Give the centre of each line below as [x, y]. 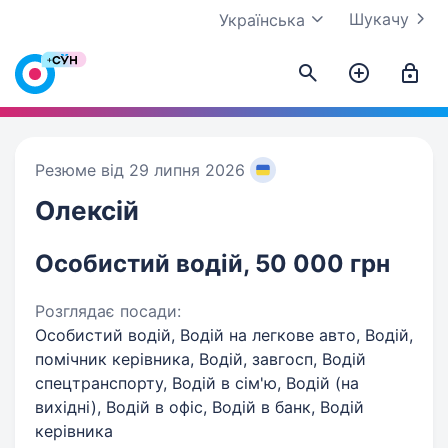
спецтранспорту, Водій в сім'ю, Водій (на [197, 383]
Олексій [87, 210]
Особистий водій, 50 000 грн [212, 263]
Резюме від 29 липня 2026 [140, 170]
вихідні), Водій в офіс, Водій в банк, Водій [199, 407]
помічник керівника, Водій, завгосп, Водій [200, 359]
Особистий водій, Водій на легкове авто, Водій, [224, 335]
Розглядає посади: [108, 311]
